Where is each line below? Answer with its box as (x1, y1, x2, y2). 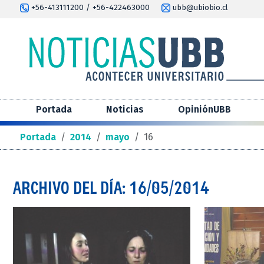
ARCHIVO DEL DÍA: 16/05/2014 (13, 177, 209, 198)
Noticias (106, 104, 144, 115)
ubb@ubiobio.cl (170, 3, 228, 12)
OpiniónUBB (178, 104, 231, 115)
